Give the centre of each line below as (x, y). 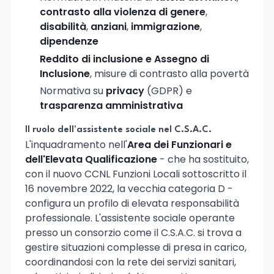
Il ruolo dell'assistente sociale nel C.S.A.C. (118, 130)
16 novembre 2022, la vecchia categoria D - (129, 189)
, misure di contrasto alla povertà (169, 73)
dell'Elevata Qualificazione (91, 160)
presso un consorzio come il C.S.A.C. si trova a (133, 233)
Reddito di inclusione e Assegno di (124, 59)
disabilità (63, 26)
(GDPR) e (168, 91)
